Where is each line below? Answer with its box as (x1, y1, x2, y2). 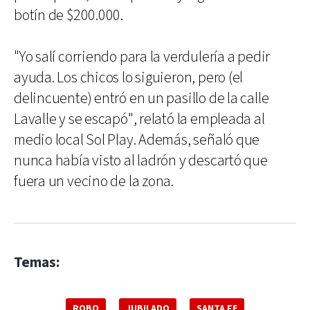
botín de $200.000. (14, 5, 124, 26)
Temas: (14, 253, 60, 272)
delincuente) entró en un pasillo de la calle (14, 88, 269, 109)
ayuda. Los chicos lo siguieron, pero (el (14, 67, 244, 88)
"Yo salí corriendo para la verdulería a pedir (14, 46, 271, 67)
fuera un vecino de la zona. (14, 171, 174, 192)
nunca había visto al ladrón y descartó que (14, 150, 268, 171)
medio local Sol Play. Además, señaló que (14, 129, 260, 150)
